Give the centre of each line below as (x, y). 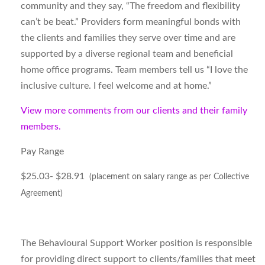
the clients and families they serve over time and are (128, 38)
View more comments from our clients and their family (134, 111)
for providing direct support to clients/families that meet (138, 259)
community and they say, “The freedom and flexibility (130, 6)
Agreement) (42, 193)
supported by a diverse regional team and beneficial (127, 54)
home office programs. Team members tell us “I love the (134, 70)
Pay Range (42, 151)
